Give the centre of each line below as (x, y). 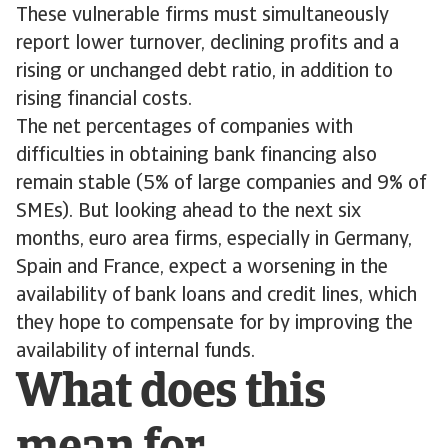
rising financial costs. (104, 100)
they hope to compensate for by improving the (214, 324)
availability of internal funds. (135, 352)
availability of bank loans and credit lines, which (216, 296)
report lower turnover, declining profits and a (207, 44)
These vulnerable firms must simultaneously (202, 16)
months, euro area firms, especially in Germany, (214, 240)
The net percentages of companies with (184, 128)
